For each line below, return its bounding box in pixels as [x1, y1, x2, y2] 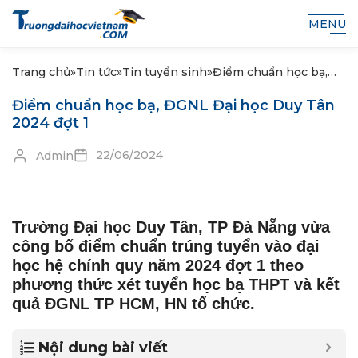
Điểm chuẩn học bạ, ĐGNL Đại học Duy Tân [12, 97, 335, 114]
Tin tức [76, 65, 117, 79]
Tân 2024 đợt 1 [213, 98, 299, 113]
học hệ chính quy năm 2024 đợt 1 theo [12, 257, 304, 274]
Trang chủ [12, 65, 70, 79]
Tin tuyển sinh [122, 65, 207, 79]
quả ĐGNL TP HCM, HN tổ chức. [12, 295, 255, 312]
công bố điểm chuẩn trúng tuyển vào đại [12, 237, 320, 255]
